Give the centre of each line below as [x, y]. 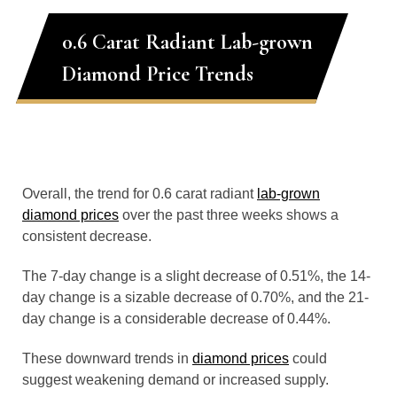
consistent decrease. [87, 236]
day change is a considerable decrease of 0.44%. [176, 319]
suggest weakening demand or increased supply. [175, 380]
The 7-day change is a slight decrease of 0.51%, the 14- [196, 276]
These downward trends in [107, 358]
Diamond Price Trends [158, 74]
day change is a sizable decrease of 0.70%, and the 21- [195, 297]
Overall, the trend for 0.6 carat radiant [140, 194]
